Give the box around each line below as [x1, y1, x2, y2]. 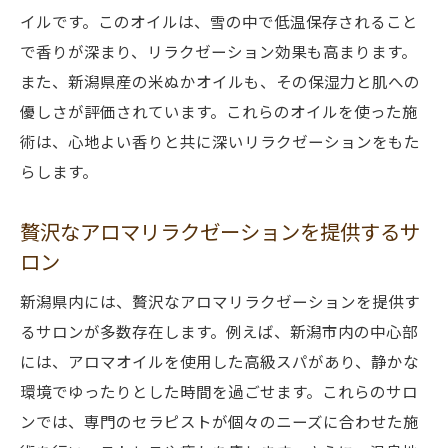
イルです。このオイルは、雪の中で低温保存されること [20, 10, 418, 32]
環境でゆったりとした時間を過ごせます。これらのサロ [20, 380, 418, 402]
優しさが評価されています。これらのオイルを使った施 [20, 100, 418, 122]
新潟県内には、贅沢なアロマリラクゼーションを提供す [20, 290, 420, 312]
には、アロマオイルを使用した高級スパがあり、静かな [20, 350, 419, 372]
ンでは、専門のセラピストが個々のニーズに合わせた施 [20, 410, 419, 432]
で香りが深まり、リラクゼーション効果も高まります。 [20, 40, 417, 62]
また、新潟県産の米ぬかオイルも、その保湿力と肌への [20, 70, 420, 92]
